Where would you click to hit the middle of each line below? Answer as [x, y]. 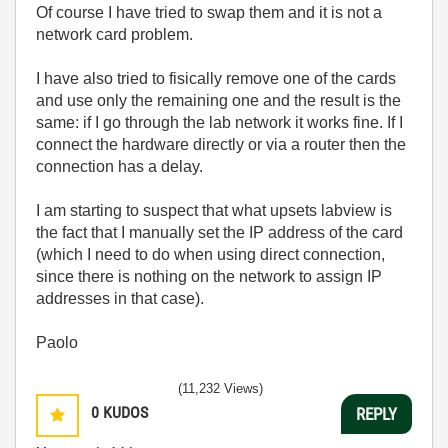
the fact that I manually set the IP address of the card [219, 232]
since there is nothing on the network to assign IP [209, 276]
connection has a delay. [119, 166]
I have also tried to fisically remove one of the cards [216, 78]
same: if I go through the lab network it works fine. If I [219, 122]
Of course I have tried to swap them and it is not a [209, 12]
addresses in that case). [120, 298]
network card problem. [114, 34]
